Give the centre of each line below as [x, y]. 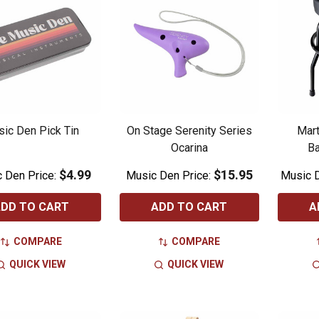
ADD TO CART [189, 207]
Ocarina [189, 148]
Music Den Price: [169, 176]
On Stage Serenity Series [189, 131]
